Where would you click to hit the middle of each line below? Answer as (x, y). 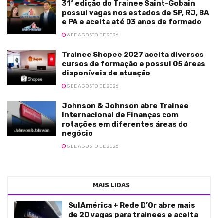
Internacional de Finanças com (120, 115)
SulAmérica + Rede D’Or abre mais (132, 206)
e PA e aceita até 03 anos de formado (132, 22)
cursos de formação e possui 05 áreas (134, 64)
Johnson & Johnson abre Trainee (125, 106)
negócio (77, 134)
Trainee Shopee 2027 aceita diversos (133, 55)
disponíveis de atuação (106, 73)
